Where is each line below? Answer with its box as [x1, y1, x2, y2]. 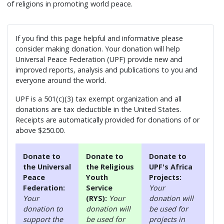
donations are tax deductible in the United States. [15, 104, 181, 114]
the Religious [86, 161, 134, 171]
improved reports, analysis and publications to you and [15, 64, 198, 74]
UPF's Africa [149, 161, 193, 171]
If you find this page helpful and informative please [15, 33, 183, 43]
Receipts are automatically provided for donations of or [15, 114, 200, 124]
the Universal [23, 161, 71, 171]
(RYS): [86, 193, 109, 203]
